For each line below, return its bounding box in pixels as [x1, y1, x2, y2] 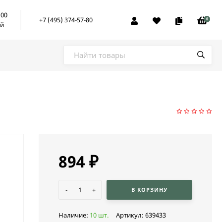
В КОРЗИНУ [131, 185, 167, 193]
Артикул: [116, 211, 145, 220]
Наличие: [58, 211, 90, 220]
